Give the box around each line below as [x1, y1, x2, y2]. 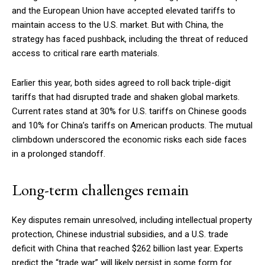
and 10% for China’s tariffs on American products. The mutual [12, 119, 253, 131]
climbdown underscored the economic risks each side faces [12, 134, 247, 145]
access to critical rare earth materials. [12, 47, 159, 59]
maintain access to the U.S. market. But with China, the [12, 19, 224, 30]
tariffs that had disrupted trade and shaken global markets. [12, 91, 240, 102]
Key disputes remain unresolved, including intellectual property [12, 214, 252, 225]
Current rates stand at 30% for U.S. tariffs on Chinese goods [12, 105, 247, 117]
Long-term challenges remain [12, 179, 189, 200]
